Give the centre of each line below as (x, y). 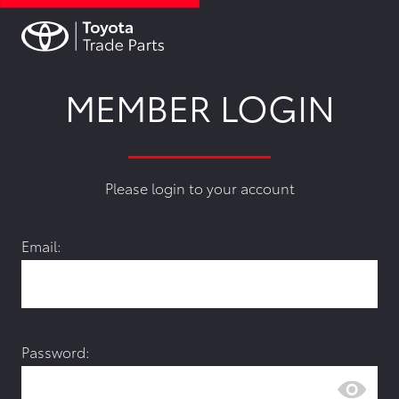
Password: (56, 351)
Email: (41, 246)
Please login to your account (199, 188)
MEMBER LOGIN (199, 106)
